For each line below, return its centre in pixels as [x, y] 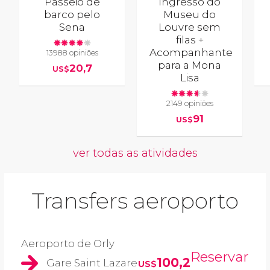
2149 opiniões [190, 103]
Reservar [219, 257]
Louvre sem [190, 27]
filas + [190, 39]
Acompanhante [191, 52]
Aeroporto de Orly [68, 244]
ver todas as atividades [135, 153]
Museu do [190, 14]
